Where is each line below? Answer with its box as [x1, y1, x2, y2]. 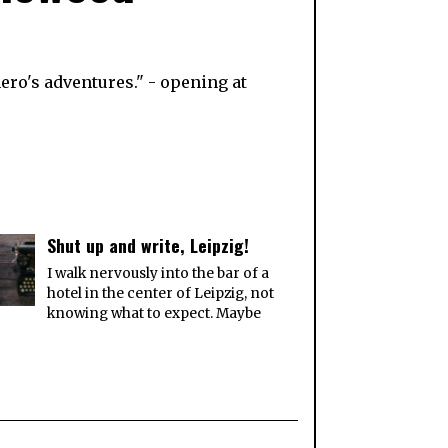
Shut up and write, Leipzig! [47, 232, 250, 259]
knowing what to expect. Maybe [47, 305, 262, 323]
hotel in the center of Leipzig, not [47, 285, 275, 303]
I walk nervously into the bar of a [47, 265, 270, 283]
